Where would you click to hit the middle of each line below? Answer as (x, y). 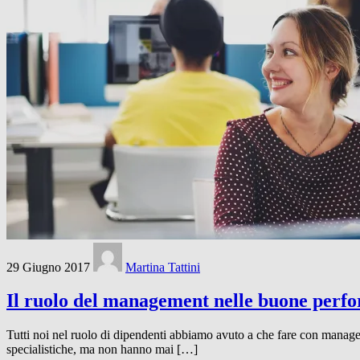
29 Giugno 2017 (48, 267)
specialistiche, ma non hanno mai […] (102, 350)
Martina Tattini (163, 267)
